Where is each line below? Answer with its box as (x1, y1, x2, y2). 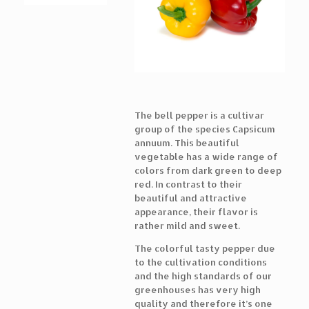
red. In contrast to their (134, 179, 242, 190)
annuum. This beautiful (134, 137, 239, 148)
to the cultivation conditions (134, 257, 267, 268)
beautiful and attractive (134, 192, 247, 203)
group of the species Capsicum (134, 123, 275, 134)
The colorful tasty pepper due (134, 243, 275, 254)
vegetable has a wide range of (134, 151, 278, 162)
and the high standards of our (134, 270, 272, 281)
